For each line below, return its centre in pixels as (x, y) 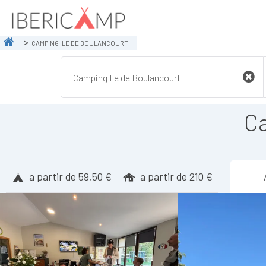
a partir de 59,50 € (70, 176)
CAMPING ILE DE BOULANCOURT (80, 43)
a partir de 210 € (176, 176)
